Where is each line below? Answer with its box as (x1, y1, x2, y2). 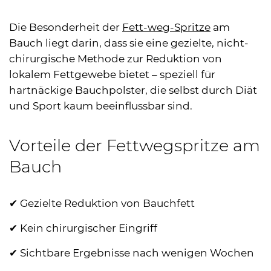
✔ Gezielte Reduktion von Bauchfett (9, 197, 195, 209)
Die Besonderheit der (9, 21, 122, 33)
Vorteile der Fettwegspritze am (9, 135, 260, 155)
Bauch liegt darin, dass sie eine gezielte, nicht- (9, 36, 249, 49)
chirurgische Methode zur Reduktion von (9, 52, 222, 65)
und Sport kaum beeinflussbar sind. (9, 99, 192, 112)
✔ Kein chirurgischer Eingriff (9, 221, 157, 234)
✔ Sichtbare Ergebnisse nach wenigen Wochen (9, 246, 254, 259)
